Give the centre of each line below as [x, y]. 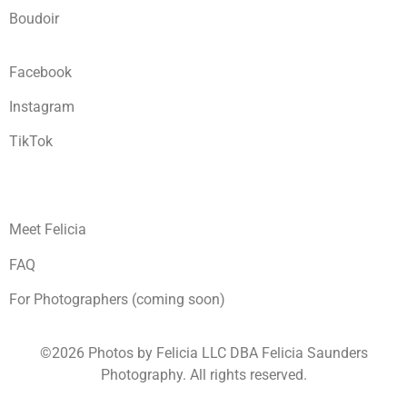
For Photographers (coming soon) [117, 299]
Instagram [42, 107]
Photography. [145, 375]
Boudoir [34, 19]
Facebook [40, 72]
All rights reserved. [248, 375]
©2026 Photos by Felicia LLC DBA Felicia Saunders [203, 353]
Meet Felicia [48, 230]
